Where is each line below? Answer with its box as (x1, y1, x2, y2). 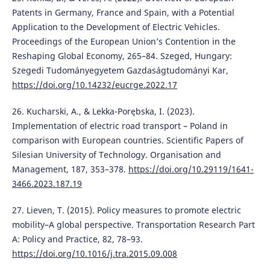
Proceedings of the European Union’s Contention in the (11, 36, 236, 48)
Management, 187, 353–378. (11, 163, 128, 175)
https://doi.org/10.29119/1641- (128, 163, 254, 175)
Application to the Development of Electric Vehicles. (11, 21, 220, 33)
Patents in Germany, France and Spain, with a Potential (11, 7, 234, 19)
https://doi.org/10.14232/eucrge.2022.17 (11, 79, 177, 91)
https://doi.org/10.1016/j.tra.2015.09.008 (11, 248, 177, 260)
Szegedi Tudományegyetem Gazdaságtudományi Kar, (11, 64, 228, 77)
